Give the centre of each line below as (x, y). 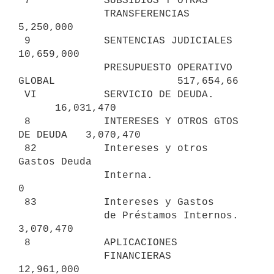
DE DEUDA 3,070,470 (80, 135)
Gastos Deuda (55, 162)
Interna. (61, 175)
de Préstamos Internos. (61, 216)
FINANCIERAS (61, 256)
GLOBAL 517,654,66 (128, 81)
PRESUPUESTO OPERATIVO (61, 68)
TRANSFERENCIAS (61, 14)
